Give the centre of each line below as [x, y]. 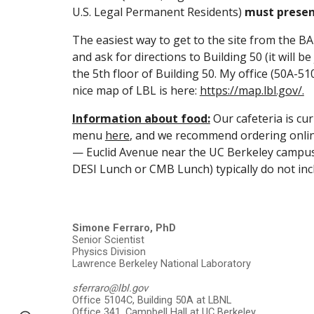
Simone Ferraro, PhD [124, 228]
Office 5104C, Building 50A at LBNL [151, 300]
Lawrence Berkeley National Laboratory [161, 264]
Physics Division [109, 252]
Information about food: [141, 118]
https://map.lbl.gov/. [252, 90]
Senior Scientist [108, 240]
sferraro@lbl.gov [110, 288]
